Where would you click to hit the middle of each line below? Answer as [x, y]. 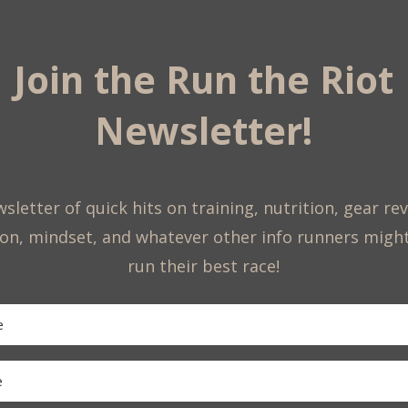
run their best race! [204, 266]
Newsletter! [204, 130]
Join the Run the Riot [204, 79]
